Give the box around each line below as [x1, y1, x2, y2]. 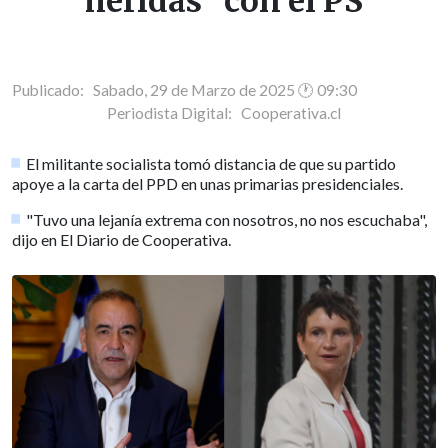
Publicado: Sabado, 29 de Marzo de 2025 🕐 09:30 [12, 80, 357, 99]
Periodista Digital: [107, 103, 241, 122]
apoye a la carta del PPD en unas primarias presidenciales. [12, 173, 403, 193]
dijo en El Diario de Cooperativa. [12, 229, 231, 249]
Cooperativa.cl [241, 103, 341, 122]
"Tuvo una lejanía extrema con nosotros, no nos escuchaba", [26, 209, 428, 229]
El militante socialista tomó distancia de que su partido [26, 153, 397, 173]
